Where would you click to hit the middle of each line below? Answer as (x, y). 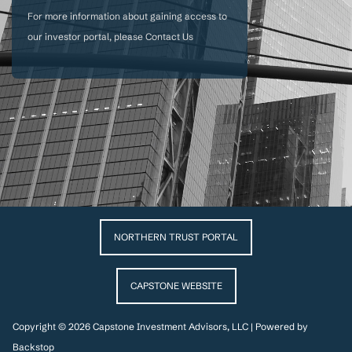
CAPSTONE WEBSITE (176, 286)
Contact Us (169, 37)
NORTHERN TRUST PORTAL (176, 237)
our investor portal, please (86, 37)
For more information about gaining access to (127, 16)
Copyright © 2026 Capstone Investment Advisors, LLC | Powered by (160, 326)
